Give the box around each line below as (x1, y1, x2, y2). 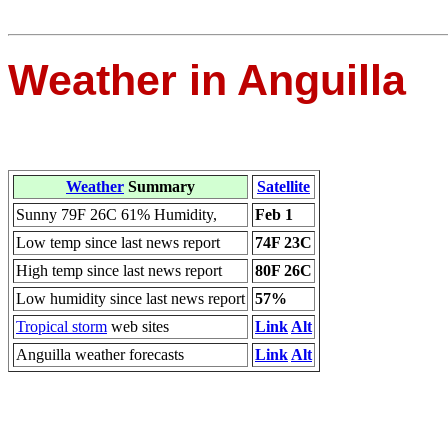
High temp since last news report (16, 261, 222, 279)
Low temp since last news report (16, 233, 220, 251)
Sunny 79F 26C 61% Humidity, (16, 205, 217, 223)
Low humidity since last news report (16, 289, 245, 307)
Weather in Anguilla (8, 55, 406, 104)
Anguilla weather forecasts (16, 345, 184, 363)
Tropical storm (16, 317, 107, 335)
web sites (107, 317, 169, 335)
